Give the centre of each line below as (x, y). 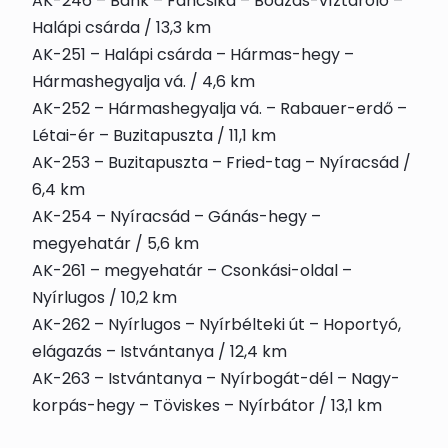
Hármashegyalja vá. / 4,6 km (143, 81)
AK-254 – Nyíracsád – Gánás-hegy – (176, 216)
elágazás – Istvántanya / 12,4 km (159, 351)
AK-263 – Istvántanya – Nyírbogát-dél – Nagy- (216, 378)
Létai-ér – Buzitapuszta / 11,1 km (154, 135)
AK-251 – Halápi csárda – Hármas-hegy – (193, 54)
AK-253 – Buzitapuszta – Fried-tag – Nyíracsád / (221, 162)
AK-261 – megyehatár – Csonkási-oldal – (192, 270)
